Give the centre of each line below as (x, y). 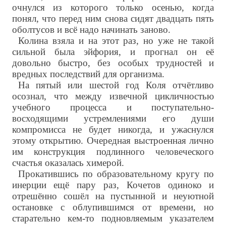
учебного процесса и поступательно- (113, 107)
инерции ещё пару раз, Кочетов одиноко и (113, 185)
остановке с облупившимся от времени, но (113, 207)
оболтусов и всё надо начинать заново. (91, 30)
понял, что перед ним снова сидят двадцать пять (113, 19)
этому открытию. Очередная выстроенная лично (113, 141)
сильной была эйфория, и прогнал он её (113, 52)
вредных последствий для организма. (88, 74)
